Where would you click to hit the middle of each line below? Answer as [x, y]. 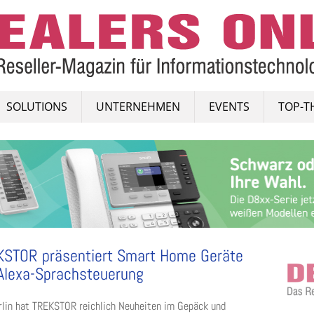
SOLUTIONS [37, 107]
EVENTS [229, 107]
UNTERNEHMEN [138, 107]
